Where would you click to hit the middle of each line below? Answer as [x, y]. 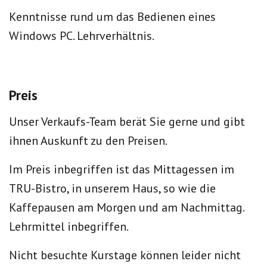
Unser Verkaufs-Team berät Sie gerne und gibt [127, 122]
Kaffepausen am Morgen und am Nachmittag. [126, 207]
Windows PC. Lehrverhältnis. [82, 36]
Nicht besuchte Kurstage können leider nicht [125, 255]
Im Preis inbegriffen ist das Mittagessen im [122, 169]
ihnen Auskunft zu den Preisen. [88, 141]
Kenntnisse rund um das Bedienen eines [112, 17]
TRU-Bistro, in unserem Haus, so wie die [112, 188]
